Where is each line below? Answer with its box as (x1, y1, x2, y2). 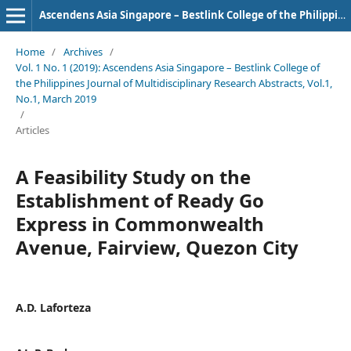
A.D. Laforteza (15, 299, 91, 315)
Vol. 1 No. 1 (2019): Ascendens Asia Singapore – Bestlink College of (15, 60, 320, 74)
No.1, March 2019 (15, 91, 96, 106)
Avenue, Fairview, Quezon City (15, 233, 299, 260)
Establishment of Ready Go (15, 186, 264, 213)
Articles (15, 122, 49, 137)
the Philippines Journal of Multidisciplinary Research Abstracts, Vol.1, (15, 75, 332, 90)
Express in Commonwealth (15, 210, 264, 237)
